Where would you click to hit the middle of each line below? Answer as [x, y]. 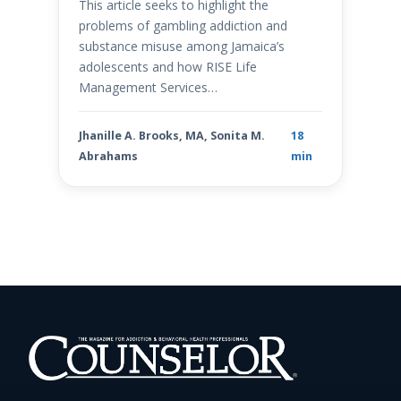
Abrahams [108, 157]
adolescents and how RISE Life [167, 67]
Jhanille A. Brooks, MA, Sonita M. [171, 136]
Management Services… [148, 88]
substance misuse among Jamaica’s [181, 47]
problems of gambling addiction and [183, 26]
